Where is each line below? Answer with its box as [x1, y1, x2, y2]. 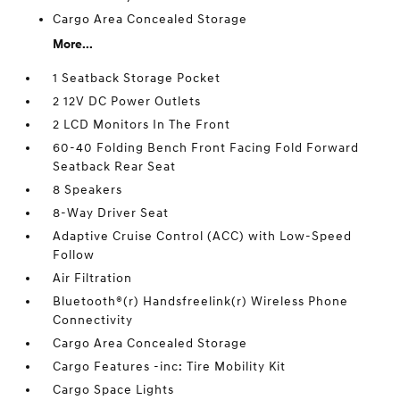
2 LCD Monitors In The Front [53, 117, 231, 133]
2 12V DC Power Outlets [53, 94, 202, 110]
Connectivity [53, 312, 134, 329]
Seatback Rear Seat [53, 159, 177, 175]
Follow [53, 247, 96, 263]
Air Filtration [53, 271, 133, 287]
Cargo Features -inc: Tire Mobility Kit [53, 359, 287, 375]
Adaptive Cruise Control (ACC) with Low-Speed [53, 229, 353, 245]
